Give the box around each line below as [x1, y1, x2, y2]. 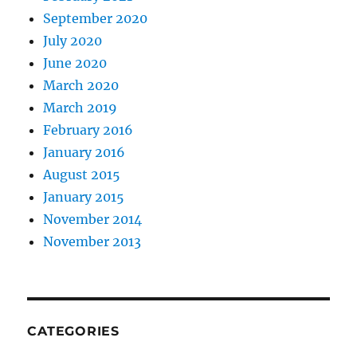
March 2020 [43, 77, 120, 94]
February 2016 [43, 122, 134, 139]
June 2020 [43, 55, 108, 72]
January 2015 [43, 189, 125, 206]
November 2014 [43, 211, 143, 228]
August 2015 [43, 167, 121, 183]
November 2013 [43, 233, 142, 250]
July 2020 [43, 33, 103, 49]
